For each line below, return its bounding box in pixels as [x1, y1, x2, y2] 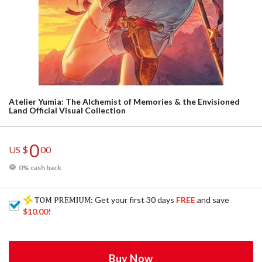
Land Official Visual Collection [9, 105, 126, 115]
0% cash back [19, 163, 61, 172]
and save [195, 195, 230, 205]
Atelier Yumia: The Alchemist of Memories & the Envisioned [9, 96, 240, 106]
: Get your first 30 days [91, 195, 177, 205]
